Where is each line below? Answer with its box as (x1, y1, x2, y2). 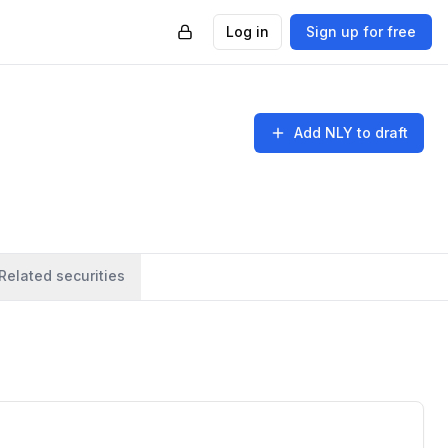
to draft (353, 124, 408, 141)
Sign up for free (306, 23, 416, 40)
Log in (226, 23, 269, 40)
